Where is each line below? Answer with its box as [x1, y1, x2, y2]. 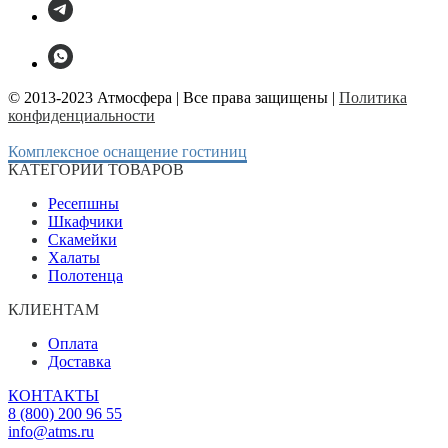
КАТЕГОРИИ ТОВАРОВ [8, 160, 184, 178]
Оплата [48, 334, 98, 352]
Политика [339, 88, 407, 106]
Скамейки [48, 230, 117, 248]
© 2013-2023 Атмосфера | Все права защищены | [8, 88, 339, 106]
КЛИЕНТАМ [8, 300, 99, 318]
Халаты [48, 248, 100, 266]
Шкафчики [48, 212, 123, 230]
